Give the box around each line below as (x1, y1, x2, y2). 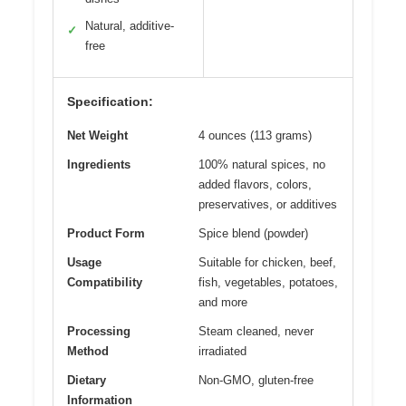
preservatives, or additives (198, 198, 337, 212)
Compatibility (67, 275, 142, 290)
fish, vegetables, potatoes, (198, 275, 338, 290)
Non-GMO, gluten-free (198, 373, 314, 388)
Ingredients (67, 158, 130, 172)
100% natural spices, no (198, 158, 325, 172)
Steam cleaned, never (198, 324, 314, 339)
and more (198, 295, 247, 310)
